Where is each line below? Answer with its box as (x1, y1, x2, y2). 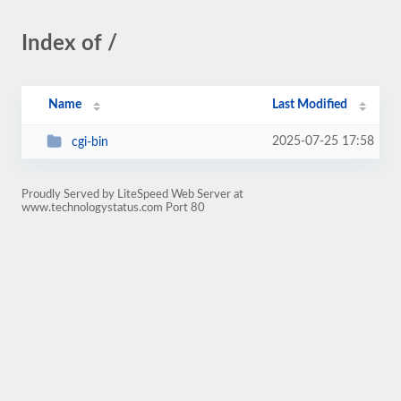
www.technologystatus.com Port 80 (21, 202, 205, 213)
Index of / (21, 33, 117, 55)
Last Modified (272, 98, 348, 111)
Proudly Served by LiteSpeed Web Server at (21, 189, 243, 200)
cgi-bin (71, 135, 108, 149)
